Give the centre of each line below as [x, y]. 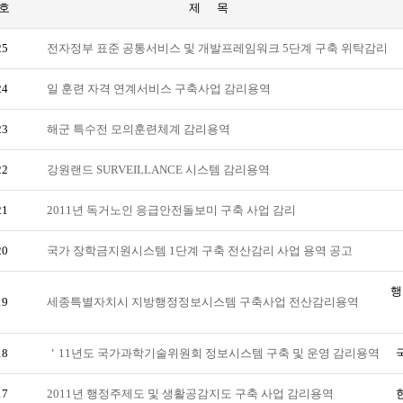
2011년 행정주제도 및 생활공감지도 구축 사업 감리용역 [190, 394]
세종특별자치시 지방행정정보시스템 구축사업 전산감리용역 [203, 302]
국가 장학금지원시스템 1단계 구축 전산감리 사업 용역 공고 [200, 251]
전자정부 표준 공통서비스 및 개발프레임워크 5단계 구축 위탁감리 [217, 48]
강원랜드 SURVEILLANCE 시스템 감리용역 [158, 170]
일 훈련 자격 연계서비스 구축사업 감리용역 [159, 89]
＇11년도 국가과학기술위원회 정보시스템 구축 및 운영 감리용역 [213, 353]
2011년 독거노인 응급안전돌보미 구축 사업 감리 [171, 210]
